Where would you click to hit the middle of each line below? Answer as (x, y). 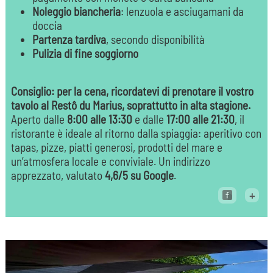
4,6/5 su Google (139, 175)
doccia (47, 26)
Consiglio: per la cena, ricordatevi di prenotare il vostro (132, 91)
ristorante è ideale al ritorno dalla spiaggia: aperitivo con (136, 133)
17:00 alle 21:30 (200, 119)
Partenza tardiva (69, 40)
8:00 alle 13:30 (99, 119)
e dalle (149, 119)
